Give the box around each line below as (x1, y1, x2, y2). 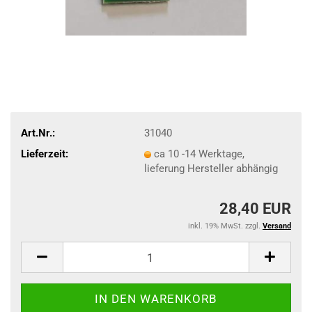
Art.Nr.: (21, 126, 55, 139)
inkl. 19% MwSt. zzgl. (188, 221, 263, 231)
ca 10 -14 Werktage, (153, 147, 244, 160)
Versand (263, 221, 291, 231)
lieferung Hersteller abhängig (143, 162, 278, 175)
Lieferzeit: (21, 147, 68, 160)
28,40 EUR (219, 200, 291, 217)
